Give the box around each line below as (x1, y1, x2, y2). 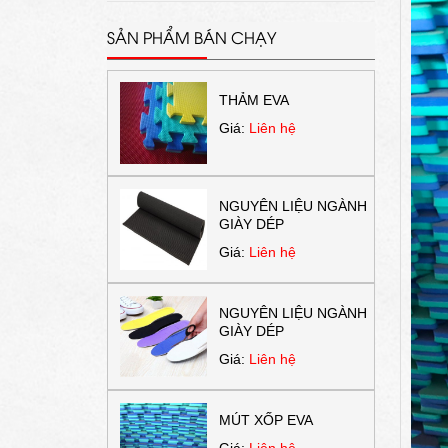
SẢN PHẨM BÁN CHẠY (107, 25, 276, 48)
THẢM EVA (218, 91, 289, 108)
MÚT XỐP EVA (218, 411, 313, 428)
